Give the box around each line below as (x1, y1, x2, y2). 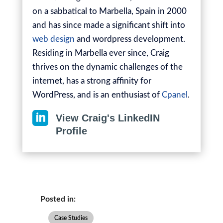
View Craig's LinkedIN (55, 112, 160, 123)
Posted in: (40, 195, 76, 203)
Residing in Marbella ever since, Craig (32, 49, 169, 57)
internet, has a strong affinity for (32, 77, 151, 85)
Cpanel (161, 91, 188, 99)
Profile (55, 125, 87, 136)
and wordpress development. (74, 35, 185, 43)
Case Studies (54, 215, 88, 221)
